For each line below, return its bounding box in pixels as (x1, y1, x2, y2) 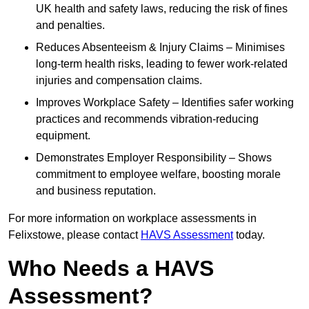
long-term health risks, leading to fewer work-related (36, 58, 288, 70)
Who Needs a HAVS (8, 256, 214, 281)
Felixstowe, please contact (8, 229, 141, 241)
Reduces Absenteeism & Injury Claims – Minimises (36, 41, 285, 54)
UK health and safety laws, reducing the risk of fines (36, 3, 288, 15)
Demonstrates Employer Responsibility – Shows (36, 152, 272, 164)
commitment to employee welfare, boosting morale (36, 168, 281, 181)
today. (233, 229, 265, 241)
